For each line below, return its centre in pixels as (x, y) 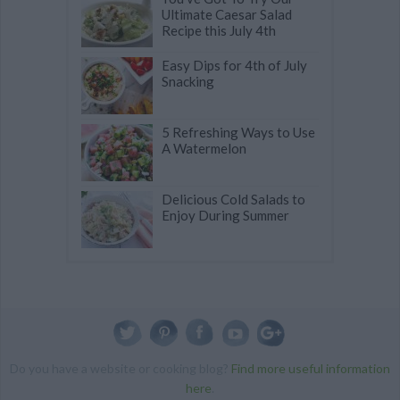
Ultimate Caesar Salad (227, 14)
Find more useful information (311, 368)
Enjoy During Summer (225, 215)
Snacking (188, 81)
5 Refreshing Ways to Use (238, 132)
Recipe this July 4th (219, 30)
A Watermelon (204, 148)
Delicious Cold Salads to (233, 199)
